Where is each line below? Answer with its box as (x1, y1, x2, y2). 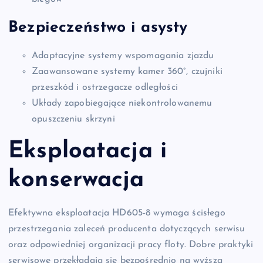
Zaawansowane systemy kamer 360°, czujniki (32, 66, 222, 76)
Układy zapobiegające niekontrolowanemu (32, 98, 213, 108)
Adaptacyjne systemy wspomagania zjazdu (32, 50, 214, 60)
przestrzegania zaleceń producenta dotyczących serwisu (8, 224, 245, 234)
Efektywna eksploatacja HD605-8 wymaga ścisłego (8, 208, 226, 218)
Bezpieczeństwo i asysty (8, 19, 188, 36)
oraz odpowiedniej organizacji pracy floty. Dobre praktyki (8, 240, 254, 249)
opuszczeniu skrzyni (32, 114, 115, 124)
